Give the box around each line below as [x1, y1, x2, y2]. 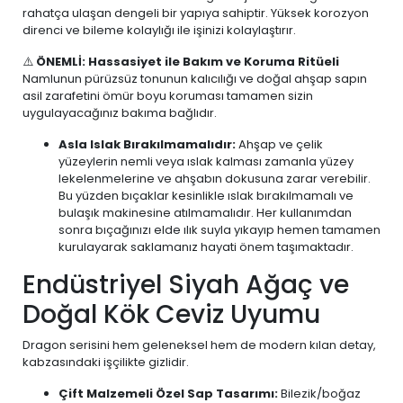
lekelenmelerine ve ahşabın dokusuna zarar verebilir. [58, 170, 371, 187]
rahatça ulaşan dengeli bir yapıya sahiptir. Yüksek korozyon [22, 4, 369, 22]
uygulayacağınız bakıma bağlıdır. [22, 104, 217, 121]
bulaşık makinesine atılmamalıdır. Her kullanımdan [58, 204, 352, 221]
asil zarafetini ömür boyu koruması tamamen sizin [22, 87, 313, 104]
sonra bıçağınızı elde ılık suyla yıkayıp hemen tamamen [58, 221, 381, 238]
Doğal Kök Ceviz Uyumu [22, 297, 320, 332]
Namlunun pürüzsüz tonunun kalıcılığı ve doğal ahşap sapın [22, 70, 367, 87]
